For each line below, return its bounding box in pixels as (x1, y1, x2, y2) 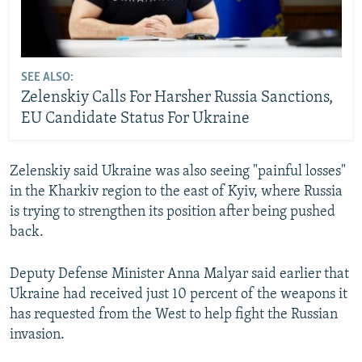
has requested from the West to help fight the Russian (10, 307, 338, 322)
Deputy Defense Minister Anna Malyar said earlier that (10, 267, 349, 282)
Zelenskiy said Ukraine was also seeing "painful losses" (10, 164, 346, 179)
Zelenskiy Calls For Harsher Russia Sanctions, (20, 89, 333, 106)
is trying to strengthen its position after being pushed (10, 204, 335, 220)
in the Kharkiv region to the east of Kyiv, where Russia (10, 184, 343, 200)
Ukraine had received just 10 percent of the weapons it (10, 287, 347, 302)
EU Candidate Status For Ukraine (20, 110, 250, 127)
